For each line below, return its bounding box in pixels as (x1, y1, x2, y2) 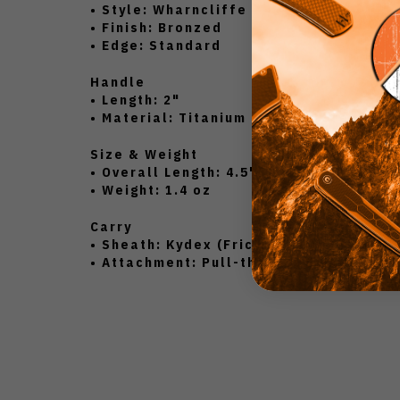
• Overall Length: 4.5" (90, 162, 257, 180)
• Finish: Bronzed (90, 18, 222, 36)
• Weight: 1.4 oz (90, 180, 212, 198)
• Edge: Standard (90, 36, 221, 54)
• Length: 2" (90, 90, 180, 108)
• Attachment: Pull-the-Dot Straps (90, 253, 358, 271)
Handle (90, 72, 146, 90)
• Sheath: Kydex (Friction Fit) (90, 235, 317, 253)
